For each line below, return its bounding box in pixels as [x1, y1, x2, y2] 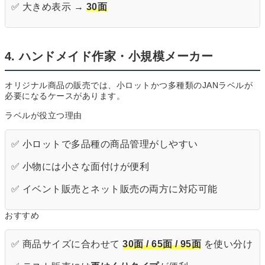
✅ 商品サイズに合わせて [11, 239, 123, 250]
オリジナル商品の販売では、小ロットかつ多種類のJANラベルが [5, 80, 253, 91]
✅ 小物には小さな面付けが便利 [11, 161, 150, 172]
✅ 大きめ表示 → [11, 2, 86, 12]
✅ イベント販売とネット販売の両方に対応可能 [11, 184, 218, 195]
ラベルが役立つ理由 [5, 111, 82, 121]
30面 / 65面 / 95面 [122, 239, 202, 250]
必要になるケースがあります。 [5, 91, 125, 101]
